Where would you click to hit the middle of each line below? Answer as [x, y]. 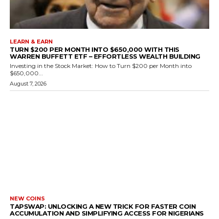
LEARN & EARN [31, 42]
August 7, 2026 [28, 84]
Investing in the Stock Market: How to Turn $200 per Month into [101, 66]
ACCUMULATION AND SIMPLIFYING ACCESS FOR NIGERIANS [107, 213]
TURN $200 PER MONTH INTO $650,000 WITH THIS [95, 50]
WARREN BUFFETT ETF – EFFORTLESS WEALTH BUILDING [105, 56]
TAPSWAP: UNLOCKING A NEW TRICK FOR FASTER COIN [103, 206]
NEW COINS [27, 198]
